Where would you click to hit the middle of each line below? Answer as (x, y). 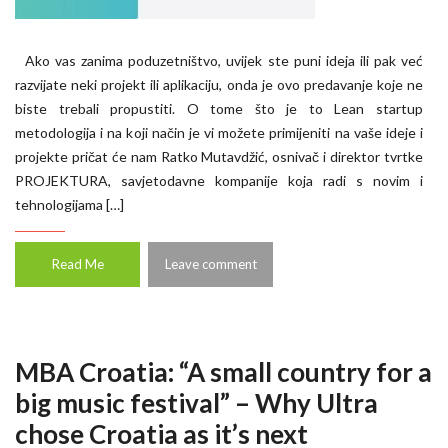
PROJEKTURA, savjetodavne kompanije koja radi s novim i (219, 180)
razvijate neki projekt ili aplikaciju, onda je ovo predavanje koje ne (219, 84)
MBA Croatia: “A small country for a (223, 372)
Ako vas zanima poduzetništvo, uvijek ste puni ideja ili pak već (219, 60)
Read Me (77, 264)
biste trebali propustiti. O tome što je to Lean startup (219, 108)
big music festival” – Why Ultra (196, 403)
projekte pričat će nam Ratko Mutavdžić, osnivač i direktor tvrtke (219, 156)
